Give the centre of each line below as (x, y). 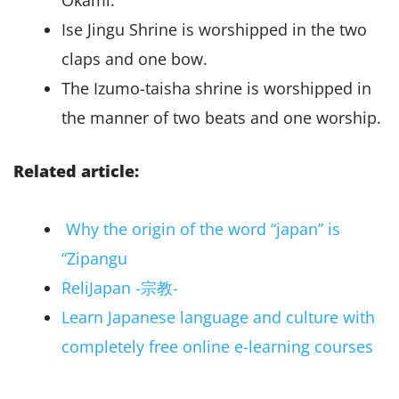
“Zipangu (94, 258)
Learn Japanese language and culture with (218, 317)
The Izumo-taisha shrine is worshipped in (216, 89)
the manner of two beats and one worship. (221, 118)
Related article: (76, 171)
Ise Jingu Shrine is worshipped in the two (214, 30)
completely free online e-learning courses (217, 346)
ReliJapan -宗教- (120, 287)
